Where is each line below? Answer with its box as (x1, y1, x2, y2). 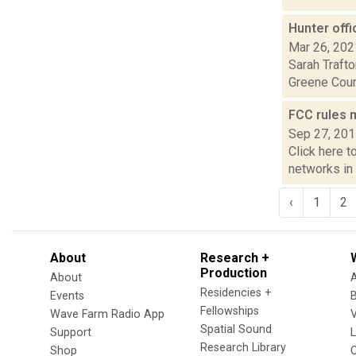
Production (200, 265, 267, 281)
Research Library (200, 340, 286, 354)
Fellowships (200, 304, 259, 318)
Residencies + (200, 285, 272, 300)
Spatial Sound (200, 322, 272, 336)
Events (50, 288, 84, 303)
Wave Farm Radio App (50, 307, 164, 321)
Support (50, 325, 91, 339)
